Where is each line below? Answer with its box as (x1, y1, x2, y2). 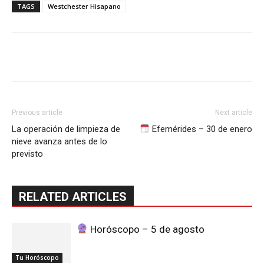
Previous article (12, 108, 62, 117)
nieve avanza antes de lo (12, 136, 107, 147)
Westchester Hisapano (48, 1, 121, 11)
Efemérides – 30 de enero (150, 123, 252, 134)
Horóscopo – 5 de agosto (88, 223, 205, 235)
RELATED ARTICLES (19, 189, 127, 204)
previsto (12, 148, 43, 159)
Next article (215, 108, 252, 117)
